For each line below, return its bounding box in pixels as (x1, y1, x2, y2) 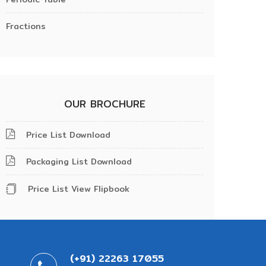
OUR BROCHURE (64, 96, 145, 112)
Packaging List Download (23, 155, 132, 168)
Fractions (6, 20, 46, 33)
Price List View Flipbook (25, 182, 129, 195)
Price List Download (23, 128, 110, 141)
